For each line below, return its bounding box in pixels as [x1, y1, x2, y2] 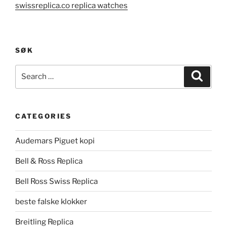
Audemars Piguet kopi [15, 136, 95, 145]
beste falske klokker [15, 197, 89, 206]
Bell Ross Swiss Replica [15, 176, 98, 186]
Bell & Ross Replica [15, 156, 83, 166]
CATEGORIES [15, 111, 72, 120]
